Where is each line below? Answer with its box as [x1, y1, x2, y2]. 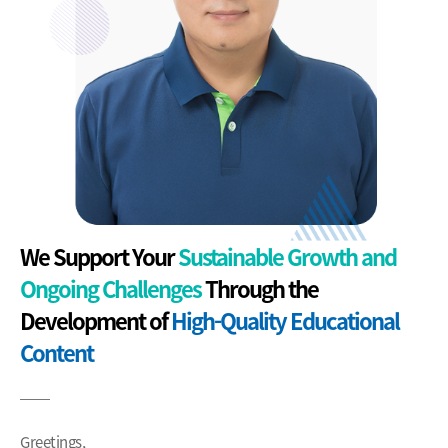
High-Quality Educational [171, 304, 399, 338]
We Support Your [20, 240, 178, 274]
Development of [20, 304, 171, 338]
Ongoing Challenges [20, 272, 201, 306]
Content [20, 336, 93, 370]
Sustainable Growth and [178, 240, 396, 274]
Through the [201, 272, 318, 306]
